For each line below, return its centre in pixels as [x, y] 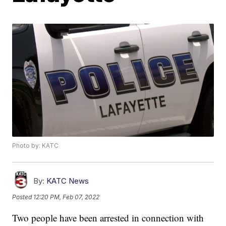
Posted [23, 197]
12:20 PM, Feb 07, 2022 [67, 197]
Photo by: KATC [36, 146]
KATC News [68, 181]
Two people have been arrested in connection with [108, 218]
